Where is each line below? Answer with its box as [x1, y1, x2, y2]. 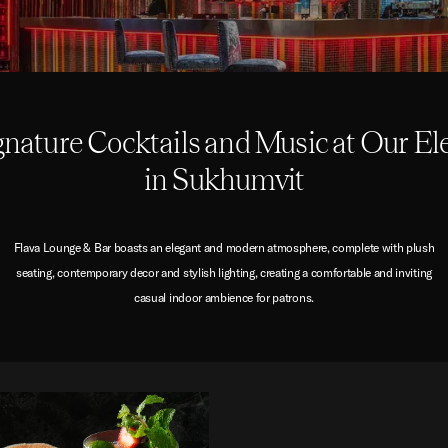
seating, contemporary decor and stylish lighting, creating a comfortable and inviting [16, 265, 432, 281]
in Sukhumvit [143, 160, 305, 197]
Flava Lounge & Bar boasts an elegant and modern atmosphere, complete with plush [13, 240, 435, 256]
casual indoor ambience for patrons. [134, 290, 314, 306]
